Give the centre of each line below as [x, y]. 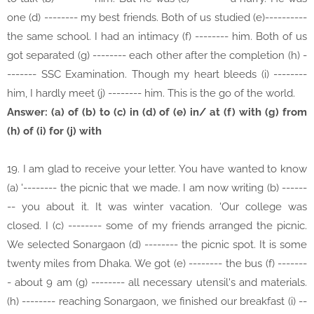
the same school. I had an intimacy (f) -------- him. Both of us [157, 37]
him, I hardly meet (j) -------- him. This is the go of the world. [151, 94]
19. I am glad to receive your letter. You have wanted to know [157, 169]
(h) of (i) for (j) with [54, 131]
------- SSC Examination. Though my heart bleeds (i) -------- [157, 75]
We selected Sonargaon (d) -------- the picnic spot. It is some [157, 245]
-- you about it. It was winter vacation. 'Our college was [157, 207]
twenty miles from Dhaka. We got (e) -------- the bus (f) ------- [157, 264]
